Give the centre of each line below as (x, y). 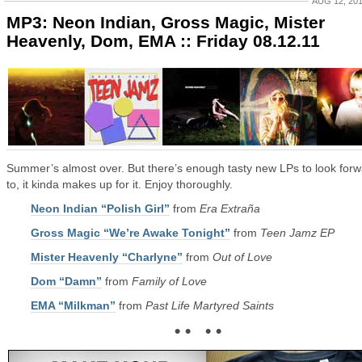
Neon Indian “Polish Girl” (100, 208)
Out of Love (242, 257)
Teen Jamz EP (297, 233)
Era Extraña (230, 208)
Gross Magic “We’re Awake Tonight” (130, 233)
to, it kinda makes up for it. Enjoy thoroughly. (120, 184)
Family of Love (169, 281)
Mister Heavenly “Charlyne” (107, 257)
